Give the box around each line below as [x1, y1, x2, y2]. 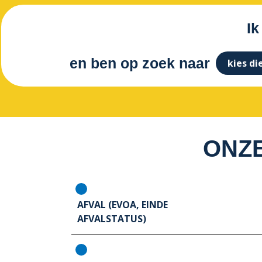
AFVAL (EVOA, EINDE [77, 198, 168, 212]
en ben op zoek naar [69, 54, 210, 71]
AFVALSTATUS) [77, 212, 149, 226]
